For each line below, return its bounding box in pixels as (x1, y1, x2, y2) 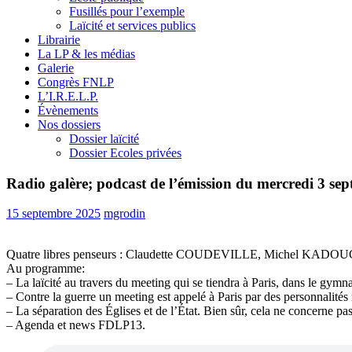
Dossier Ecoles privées (69, 146, 181, 159)
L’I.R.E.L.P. (38, 90, 98, 103)
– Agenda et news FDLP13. (6, 318, 145, 332)
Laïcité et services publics (69, 19, 196, 32)
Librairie (38, 33, 80, 46)
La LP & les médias (38, 47, 135, 60)
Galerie (38, 61, 74, 75)
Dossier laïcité (69, 132, 139, 145)
